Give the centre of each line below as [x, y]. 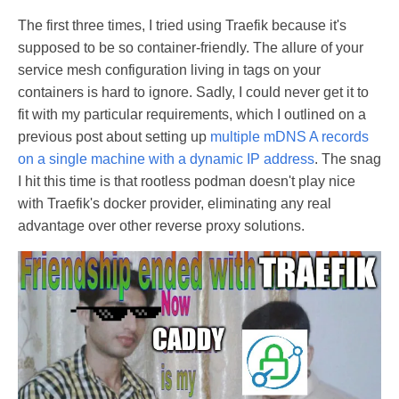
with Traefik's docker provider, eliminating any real [175, 204]
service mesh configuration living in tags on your [169, 70]
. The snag [348, 159]
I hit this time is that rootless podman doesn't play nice [187, 182]
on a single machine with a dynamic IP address [166, 159]
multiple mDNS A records [289, 137]
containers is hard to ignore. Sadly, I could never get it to [193, 93]
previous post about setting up [114, 137]
